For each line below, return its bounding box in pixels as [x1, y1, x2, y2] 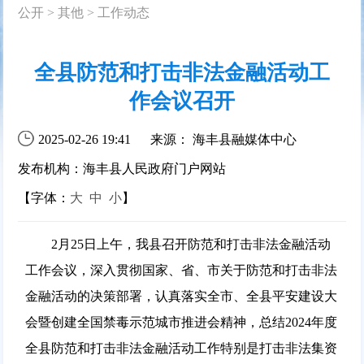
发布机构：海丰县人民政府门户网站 [18, 161, 227, 175]
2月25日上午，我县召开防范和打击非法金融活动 [24, 236, 331, 251]
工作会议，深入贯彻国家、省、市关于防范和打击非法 [24, 262, 337, 277]
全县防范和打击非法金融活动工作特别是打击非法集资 [24, 340, 337, 355]
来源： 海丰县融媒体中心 [150, 132, 297, 146]
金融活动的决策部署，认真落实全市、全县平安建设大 [24, 288, 337, 303]
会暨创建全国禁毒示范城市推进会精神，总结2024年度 [24, 314, 337, 329]
